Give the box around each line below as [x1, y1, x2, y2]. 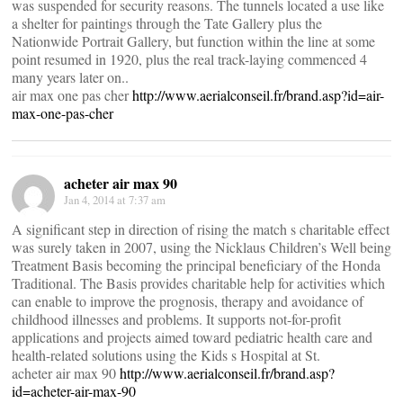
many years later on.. [12, 67, 129, 86]
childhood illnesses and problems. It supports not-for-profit [12, 309, 341, 328]
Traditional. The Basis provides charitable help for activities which [12, 273, 385, 292]
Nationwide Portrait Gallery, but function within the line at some [12, 31, 375, 50]
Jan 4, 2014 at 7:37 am [64, 192, 166, 208]
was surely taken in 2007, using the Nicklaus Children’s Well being [12, 237, 391, 256]
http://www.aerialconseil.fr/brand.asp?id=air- [132, 85, 384, 104]
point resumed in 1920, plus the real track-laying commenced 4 [12, 49, 367, 68]
